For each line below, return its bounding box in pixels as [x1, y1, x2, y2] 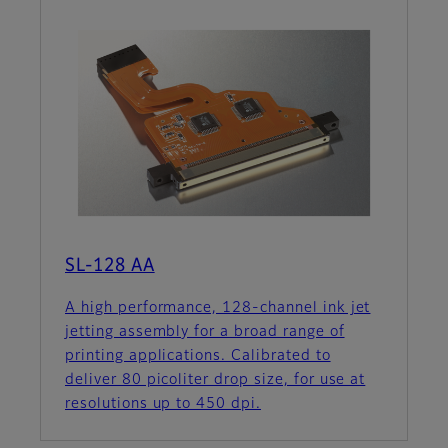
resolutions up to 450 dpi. [65, 397, 261, 412]
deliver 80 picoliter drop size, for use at [65, 373, 366, 388]
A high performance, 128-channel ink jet [65, 301, 371, 316]
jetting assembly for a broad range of [65, 325, 345, 340]
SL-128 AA [65, 257, 155, 276]
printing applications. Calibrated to [65, 349, 331, 364]
